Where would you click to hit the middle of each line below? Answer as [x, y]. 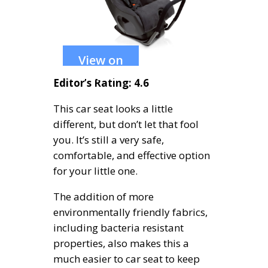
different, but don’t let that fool [126, 124]
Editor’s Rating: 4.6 [101, 83]
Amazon [101, 76]
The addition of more [103, 197]
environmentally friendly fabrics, [130, 212]
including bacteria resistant [118, 228]
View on [101, 60]
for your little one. [95, 171]
